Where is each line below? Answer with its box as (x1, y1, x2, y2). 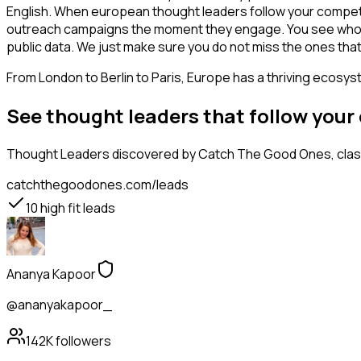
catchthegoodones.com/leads (6, 176, 189, 194)
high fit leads (38, 199, 115, 218)
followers (53, 332, 111, 351)
